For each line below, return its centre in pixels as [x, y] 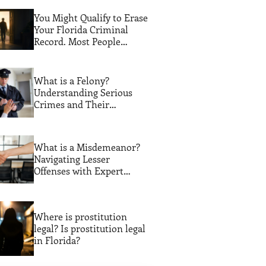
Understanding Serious [83, 92]
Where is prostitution [80, 216]
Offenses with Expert [78, 171]
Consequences [64, 116]
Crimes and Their [71, 104]
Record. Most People [77, 41]
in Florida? [57, 240]
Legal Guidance [66, 183]
